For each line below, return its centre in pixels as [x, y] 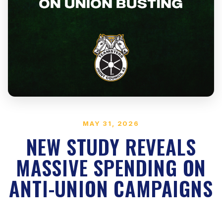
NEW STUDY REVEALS [111, 147]
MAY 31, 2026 [111, 123]
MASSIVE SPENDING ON [111, 167]
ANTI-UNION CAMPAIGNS [111, 188]
